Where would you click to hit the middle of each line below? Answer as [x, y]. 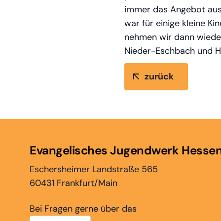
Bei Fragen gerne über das [83, 208]
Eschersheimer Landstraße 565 [94, 169]
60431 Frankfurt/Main [74, 183]
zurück [159, 76]
